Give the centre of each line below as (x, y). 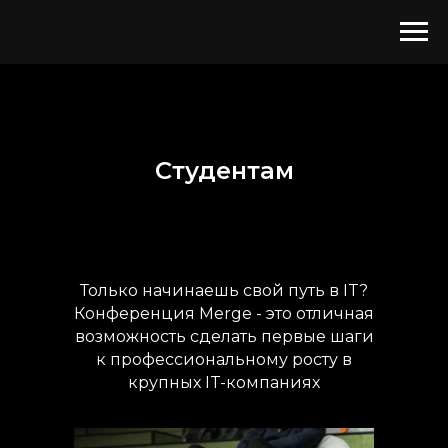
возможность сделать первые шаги (224, 336)
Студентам (224, 170)
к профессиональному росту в (224, 359)
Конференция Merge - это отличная (224, 313)
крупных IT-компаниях (224, 382)
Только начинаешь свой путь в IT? (224, 290)
